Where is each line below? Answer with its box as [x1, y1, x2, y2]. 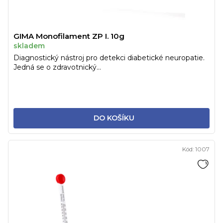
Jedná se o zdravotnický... [13, 63, 101, 72]
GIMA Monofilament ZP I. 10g [13, 31, 124, 41]
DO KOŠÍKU [93, 113, 134, 123]
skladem [13, 41, 45, 51]
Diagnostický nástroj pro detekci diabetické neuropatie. [13, 53, 205, 63]
